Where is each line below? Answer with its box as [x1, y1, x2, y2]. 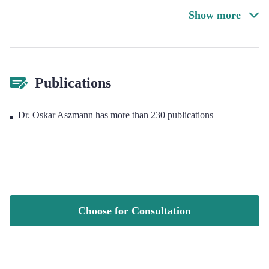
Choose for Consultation [78, 205, 191, 217]
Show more [189, 9, 244, 21]
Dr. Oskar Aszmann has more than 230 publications [18, 110, 213, 120]
